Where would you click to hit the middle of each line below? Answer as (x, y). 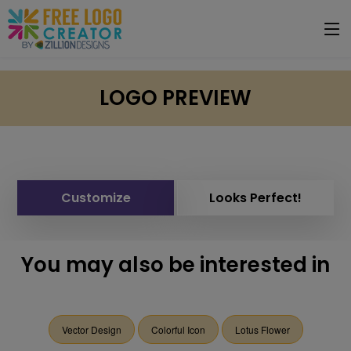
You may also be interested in (175, 265)
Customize (96, 198)
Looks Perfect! (255, 198)
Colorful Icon (178, 329)
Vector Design (91, 329)
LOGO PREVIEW (175, 98)
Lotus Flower (262, 329)
